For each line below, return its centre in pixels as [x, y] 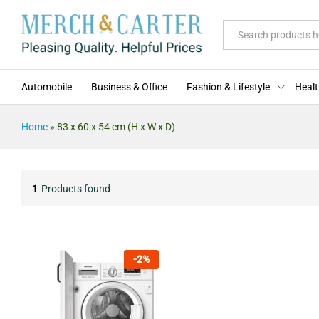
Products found [76, 188]
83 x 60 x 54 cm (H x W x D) [116, 127]
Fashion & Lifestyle [228, 87]
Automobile [47, 87]
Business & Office [129, 87]
